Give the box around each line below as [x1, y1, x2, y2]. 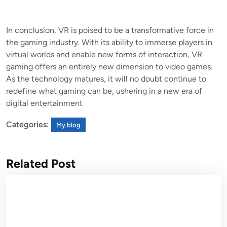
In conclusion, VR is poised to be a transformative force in [6, 25, 214, 35]
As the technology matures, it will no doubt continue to [6, 73, 206, 84]
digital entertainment [6, 98, 83, 108]
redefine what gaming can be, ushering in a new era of [6, 86, 202, 96]
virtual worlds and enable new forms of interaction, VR [6, 49, 202, 59]
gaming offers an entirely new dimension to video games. [6, 61, 212, 71]
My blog [56, 121, 81, 129]
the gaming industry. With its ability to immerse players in [6, 37, 212, 47]
